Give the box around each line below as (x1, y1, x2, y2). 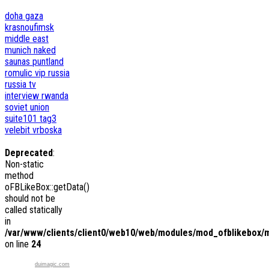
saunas (5, 55, 32, 67)
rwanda (41, 89, 68, 101)
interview (5, 89, 41, 101)
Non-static (5, 158, 44, 170)
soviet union (5, 101, 49, 113)
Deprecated (5, 147, 53, 159)
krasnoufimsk (5, 21, 54, 33)
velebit (5, 124, 32, 136)
